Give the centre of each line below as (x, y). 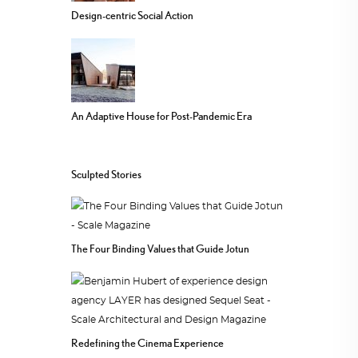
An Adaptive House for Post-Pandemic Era (161, 116)
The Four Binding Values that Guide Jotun (160, 249)
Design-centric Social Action (132, 16)
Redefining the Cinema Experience (147, 343)
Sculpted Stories (106, 174)
